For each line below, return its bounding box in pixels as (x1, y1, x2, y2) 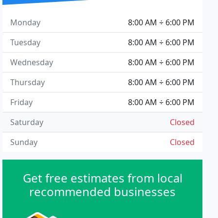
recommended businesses (29, 183, 176, 200)
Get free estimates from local (22, 170, 182, 186)
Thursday (10, 77, 45, 88)
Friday (10, 97, 33, 108)
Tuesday (10, 37, 41, 48)
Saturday (10, 117, 44, 127)
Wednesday (10, 57, 54, 68)
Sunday (10, 137, 38, 147)
